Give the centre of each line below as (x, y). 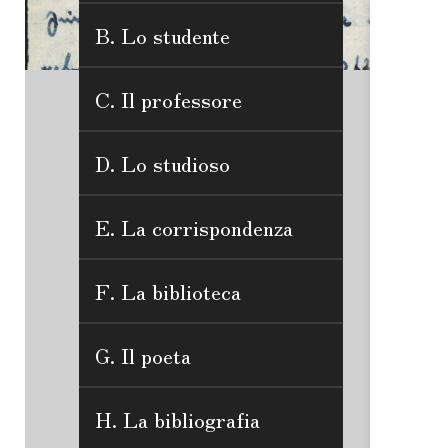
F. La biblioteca (168, 290)
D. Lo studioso (162, 162)
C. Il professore (168, 98)
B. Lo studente (162, 34)
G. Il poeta (143, 354)
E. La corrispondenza (194, 226)
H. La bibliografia (177, 418)
